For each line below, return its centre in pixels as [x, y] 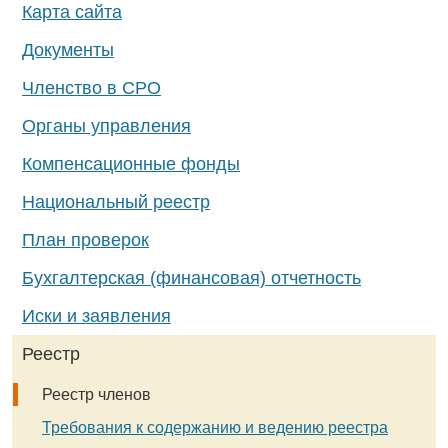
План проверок [85, 240]
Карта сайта [72, 12]
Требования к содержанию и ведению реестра [215, 427]
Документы [68, 50]
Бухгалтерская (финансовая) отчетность [191, 278]
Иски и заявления [96, 316]
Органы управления [106, 126]
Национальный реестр [116, 202]
